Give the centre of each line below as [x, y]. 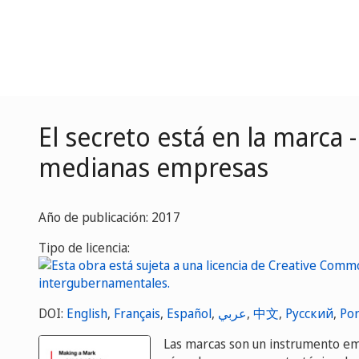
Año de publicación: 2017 [109, 217]
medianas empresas [153, 167]
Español [189, 313]
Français [137, 313]
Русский [309, 313]
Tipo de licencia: [84, 248]
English [87, 313]
